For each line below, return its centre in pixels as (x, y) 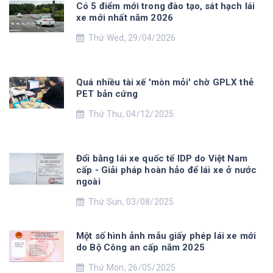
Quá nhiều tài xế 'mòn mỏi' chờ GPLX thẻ (165, 82)
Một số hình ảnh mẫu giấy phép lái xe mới (166, 236)
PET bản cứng (107, 94)
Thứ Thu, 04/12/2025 (129, 114)
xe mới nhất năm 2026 (125, 17)
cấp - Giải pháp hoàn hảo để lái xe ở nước (167, 170)
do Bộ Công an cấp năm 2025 (140, 247)
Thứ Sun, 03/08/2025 (129, 201)
